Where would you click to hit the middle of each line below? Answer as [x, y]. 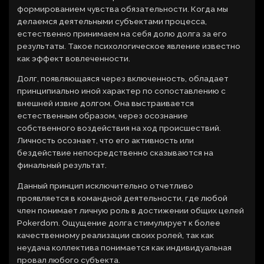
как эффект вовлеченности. [74, 58]
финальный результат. [62, 165]
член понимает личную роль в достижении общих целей [131, 211]
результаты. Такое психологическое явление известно [129, 46]
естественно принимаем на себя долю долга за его [122, 33]
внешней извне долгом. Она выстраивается [106, 103]
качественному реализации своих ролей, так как [116, 235]
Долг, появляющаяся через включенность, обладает [123, 79]
